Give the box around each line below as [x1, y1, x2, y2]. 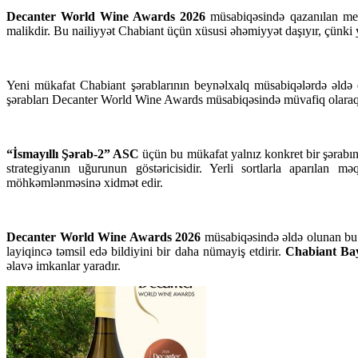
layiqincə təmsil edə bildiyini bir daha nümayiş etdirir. [6, 245, 285, 259]
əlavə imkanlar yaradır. [6, 259, 124, 273]
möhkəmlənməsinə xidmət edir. [6, 176, 163, 190]
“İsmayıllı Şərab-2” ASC [6, 147, 140, 161]
